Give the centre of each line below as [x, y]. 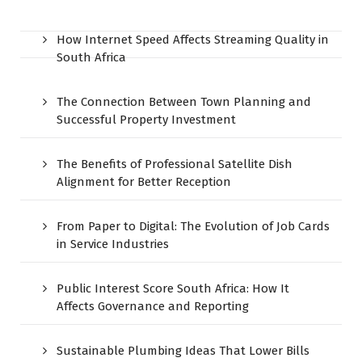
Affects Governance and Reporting [153, 307]
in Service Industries [113, 244]
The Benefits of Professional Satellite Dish [175, 164]
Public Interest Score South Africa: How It [173, 289]
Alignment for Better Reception [144, 182]
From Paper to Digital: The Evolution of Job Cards [193, 227]
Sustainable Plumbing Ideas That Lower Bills [183, 351]
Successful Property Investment [146, 120]
